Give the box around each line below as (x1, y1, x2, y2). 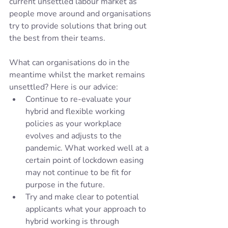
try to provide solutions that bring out (9, 20, 149, 32)
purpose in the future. (25, 179, 107, 191)
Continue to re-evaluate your (25, 94, 133, 105)
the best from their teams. (9, 33, 107, 44)
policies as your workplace (25, 118, 124, 130)
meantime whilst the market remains (9, 69, 147, 81)
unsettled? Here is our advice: (9, 81, 118, 93)
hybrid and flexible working (25, 106, 127, 118)
